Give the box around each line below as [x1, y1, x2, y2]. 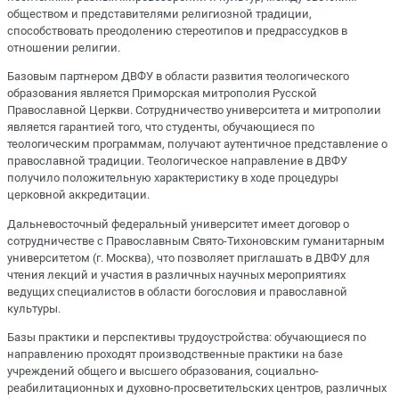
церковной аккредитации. [7, 188, 150, 202]
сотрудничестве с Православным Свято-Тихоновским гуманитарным [7, 233, 385, 248]
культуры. [7, 301, 61, 315]
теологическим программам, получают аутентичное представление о [7, 137, 387, 151]
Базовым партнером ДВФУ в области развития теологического [7, 69, 349, 84]
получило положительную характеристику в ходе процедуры [7, 171, 338, 185]
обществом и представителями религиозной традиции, [7, 7, 312, 21]
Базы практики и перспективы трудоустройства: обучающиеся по [7, 330, 366, 344]
